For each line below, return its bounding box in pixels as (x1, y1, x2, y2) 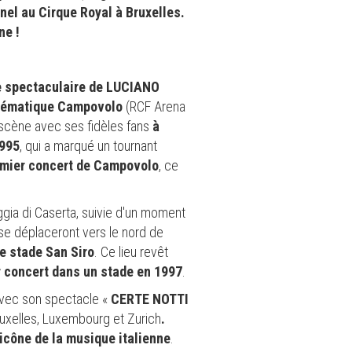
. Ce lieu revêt (94, 243, 168, 260)
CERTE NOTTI (111, 290, 189, 307)
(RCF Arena (123, 97, 185, 115)
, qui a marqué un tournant (20, 137, 157, 154)
